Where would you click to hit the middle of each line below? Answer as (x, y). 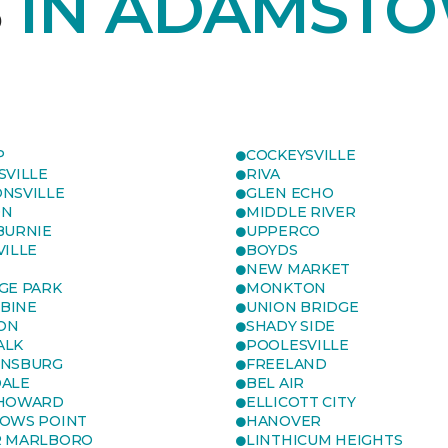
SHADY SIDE (291, 326)
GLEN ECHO (290, 193)
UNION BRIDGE (302, 307)
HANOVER (284, 421)
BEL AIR (275, 383)
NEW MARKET (298, 269)
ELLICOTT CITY (301, 402)
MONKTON (286, 288)
